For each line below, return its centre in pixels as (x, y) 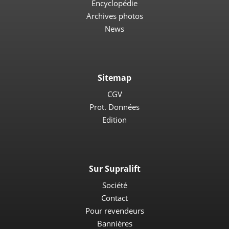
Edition (114, 120)
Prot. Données (114, 107)
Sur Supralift (114, 169)
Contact (114, 198)
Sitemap (114, 78)
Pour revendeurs (114, 211)
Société (114, 185)
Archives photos (114, 16)
